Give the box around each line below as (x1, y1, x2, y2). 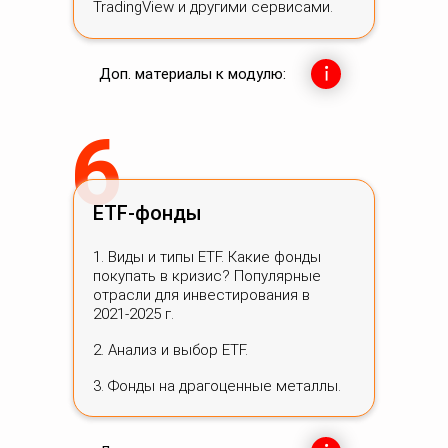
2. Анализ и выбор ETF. (93, 341, 248, 359)
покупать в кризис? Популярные (93, 267, 321, 285)
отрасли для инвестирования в (93, 286, 310, 304)
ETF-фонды (93, 201, 202, 225)
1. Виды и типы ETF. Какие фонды (93, 248, 321, 266)
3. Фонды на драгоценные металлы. (93, 377, 341, 395)
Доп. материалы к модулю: (99, 65, 286, 83)
